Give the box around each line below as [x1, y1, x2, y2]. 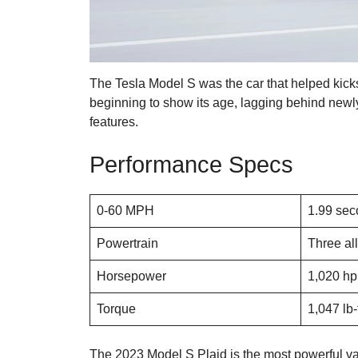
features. [89, 115, 138, 129]
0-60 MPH [97, 204, 154, 218]
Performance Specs [89, 152, 293, 178]
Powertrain [97, 237, 158, 251]
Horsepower [97, 269, 166, 284]
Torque [97, 302, 136, 316]
